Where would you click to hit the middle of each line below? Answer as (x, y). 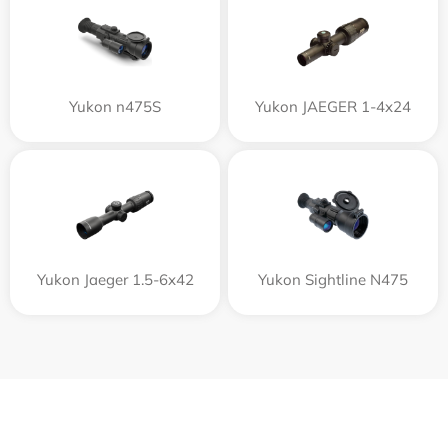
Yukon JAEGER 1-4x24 (333, 106)
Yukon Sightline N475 (333, 279)
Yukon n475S (115, 106)
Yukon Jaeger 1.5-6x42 (115, 279)
